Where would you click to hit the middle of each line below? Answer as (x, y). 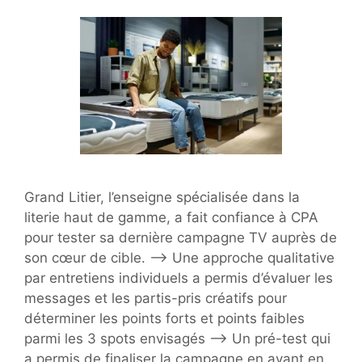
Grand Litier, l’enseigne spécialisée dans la (162, 197)
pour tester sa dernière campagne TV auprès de (181, 237)
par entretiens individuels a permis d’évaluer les (179, 278)
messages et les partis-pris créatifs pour (156, 298)
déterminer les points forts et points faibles (164, 318)
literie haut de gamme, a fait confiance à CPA (171, 217)
